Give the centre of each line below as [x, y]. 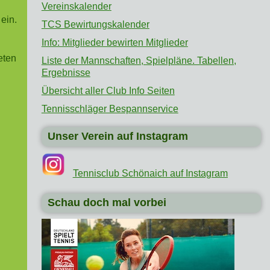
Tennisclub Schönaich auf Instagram [150, 174]
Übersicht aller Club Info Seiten [108, 91]
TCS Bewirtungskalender [95, 25]
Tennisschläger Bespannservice [110, 109]
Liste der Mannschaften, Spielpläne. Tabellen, [139, 61]
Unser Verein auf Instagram [118, 137]
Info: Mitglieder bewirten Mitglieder [115, 43]
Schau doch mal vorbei [107, 203]
